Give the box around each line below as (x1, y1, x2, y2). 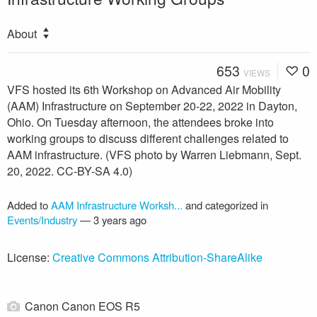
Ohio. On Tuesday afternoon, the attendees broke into (7, 113, 274, 130)
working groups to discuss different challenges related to (7, 129, 289, 146)
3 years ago (93, 212, 146, 227)
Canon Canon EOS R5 (25, 297, 141, 314)
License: (7, 248, 52, 265)
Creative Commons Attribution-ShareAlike (52, 248, 263, 265)
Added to (7, 197, 51, 212)
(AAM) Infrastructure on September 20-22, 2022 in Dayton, (7, 97, 297, 114)
